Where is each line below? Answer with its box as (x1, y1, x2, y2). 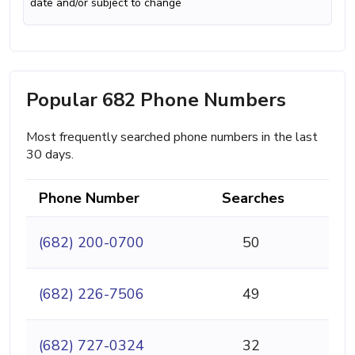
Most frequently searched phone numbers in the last (26, 128, 318, 146)
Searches (222, 188, 284, 208)
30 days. (26, 145, 74, 163)
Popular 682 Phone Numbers (26, 86, 286, 113)
